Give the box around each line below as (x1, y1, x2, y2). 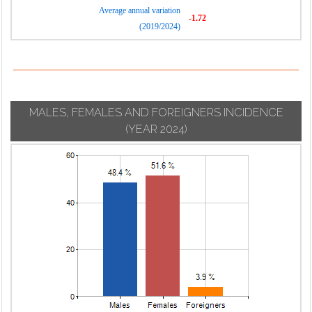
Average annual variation (99, 6, 180, 15)
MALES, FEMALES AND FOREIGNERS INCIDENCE (29, 106, 283, 119)
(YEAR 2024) (125, 123, 187, 136)
